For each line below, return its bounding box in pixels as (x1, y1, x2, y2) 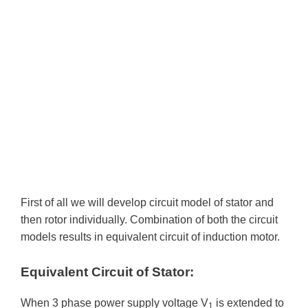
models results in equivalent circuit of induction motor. (21, 231, 280, 243)
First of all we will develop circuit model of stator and (21, 197, 274, 208)
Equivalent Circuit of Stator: (21, 264, 194, 279)
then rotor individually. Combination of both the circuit (21, 214, 278, 225)
